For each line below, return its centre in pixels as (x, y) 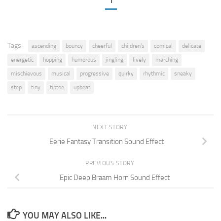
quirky (126, 73)
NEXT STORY (110, 127)
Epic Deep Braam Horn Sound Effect (114, 177)
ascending (44, 46)
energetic (22, 59)
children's (133, 46)
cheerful (102, 46)
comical (163, 46)
